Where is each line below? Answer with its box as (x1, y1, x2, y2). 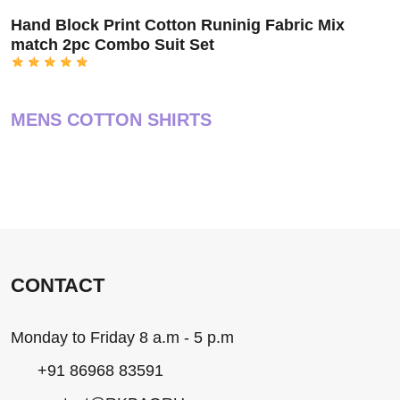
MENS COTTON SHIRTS (11, 110, 212, 130)
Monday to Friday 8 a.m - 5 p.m (11, 328, 234, 346)
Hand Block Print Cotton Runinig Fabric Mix (11, 16, 345, 35)
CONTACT (11, 273, 104, 296)
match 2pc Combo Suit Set (11, 36, 214, 54)
